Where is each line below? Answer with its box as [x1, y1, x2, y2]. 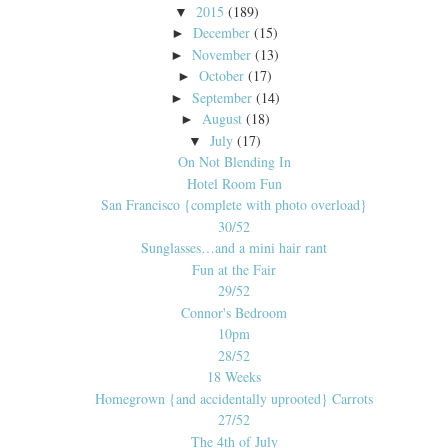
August [201, 109, 242, 129]
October [199, 66, 245, 86]
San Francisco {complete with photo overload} [101, 195, 367, 215]
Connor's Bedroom [181, 302, 287, 322]
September [191, 87, 252, 107]
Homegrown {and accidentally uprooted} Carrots [95, 388, 373, 408]
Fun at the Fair [192, 259, 276, 279]
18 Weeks [207, 367, 261, 387]
